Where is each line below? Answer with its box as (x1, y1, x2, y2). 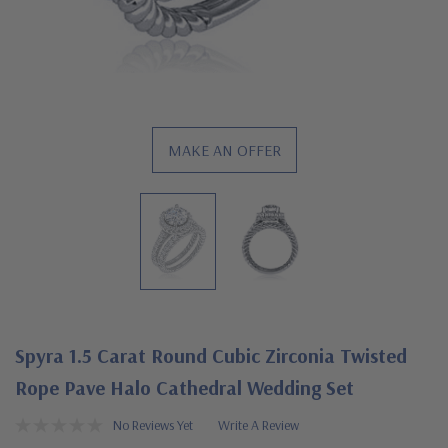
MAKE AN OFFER (167, 140, 281, 160)
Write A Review (218, 415, 299, 434)
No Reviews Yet (113, 415, 193, 434)
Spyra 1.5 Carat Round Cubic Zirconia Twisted (15, 342, 407, 368)
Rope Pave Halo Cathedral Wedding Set (15, 374, 354, 400)
